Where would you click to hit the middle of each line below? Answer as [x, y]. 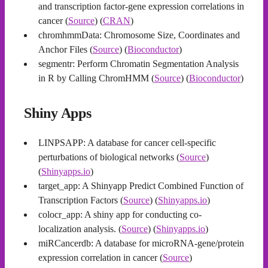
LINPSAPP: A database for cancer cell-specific [127, 143]
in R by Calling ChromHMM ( [96, 78]
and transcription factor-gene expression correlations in [141, 6]
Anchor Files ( [66, 49]
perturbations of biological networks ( [109, 157]
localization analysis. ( [80, 229]
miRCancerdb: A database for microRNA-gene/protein [141, 243]
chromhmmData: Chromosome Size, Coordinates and [139, 35]
